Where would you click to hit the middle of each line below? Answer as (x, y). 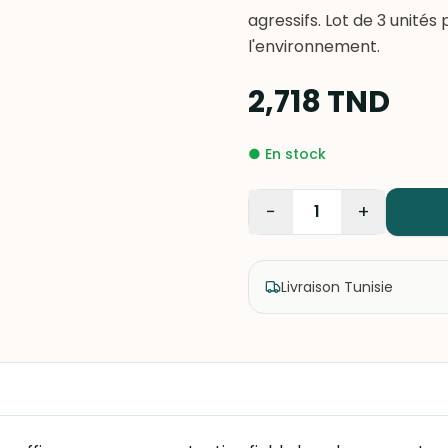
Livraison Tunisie (337, 287)
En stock (295, 154)
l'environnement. (314, 46)
